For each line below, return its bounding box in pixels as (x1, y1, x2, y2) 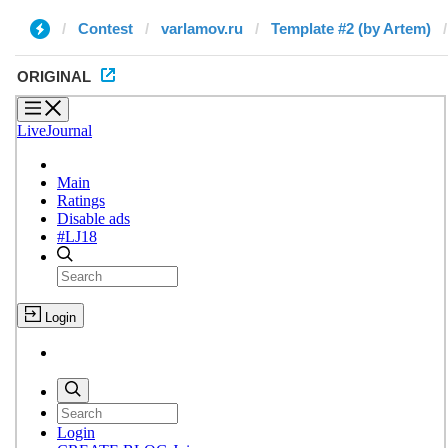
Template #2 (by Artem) (271, 20, 431, 37)
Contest (78, 20, 133, 37)
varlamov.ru (161, 20, 243, 37)
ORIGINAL (17, 68, 91, 85)
